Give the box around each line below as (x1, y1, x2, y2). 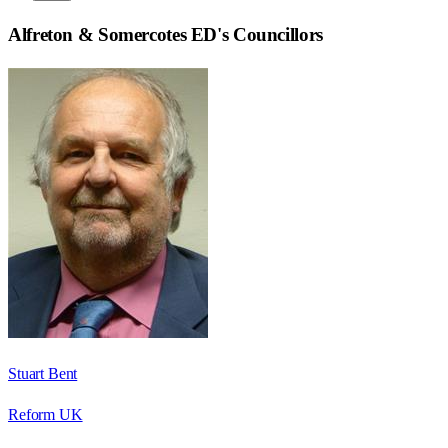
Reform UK (8, 406, 83, 424)
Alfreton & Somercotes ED (8, 24, 218, 46)
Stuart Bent (8, 365, 78, 383)
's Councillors (217, 24, 323, 46)
